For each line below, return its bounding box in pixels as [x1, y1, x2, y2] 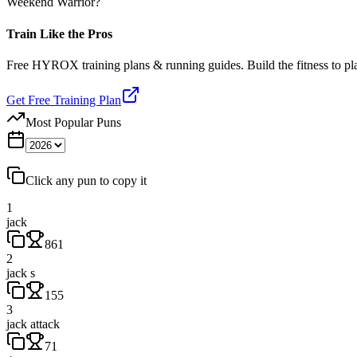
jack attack [6, 316, 60, 331]
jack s [6, 265, 35, 280]
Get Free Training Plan [6, 92, 121, 107]
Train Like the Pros [6, 26, 112, 41]
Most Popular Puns [25, 115, 121, 129]
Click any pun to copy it [25, 173, 147, 187]
